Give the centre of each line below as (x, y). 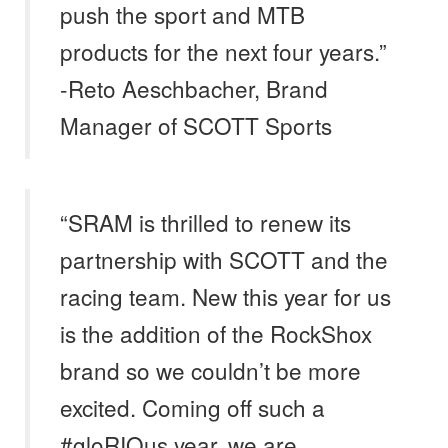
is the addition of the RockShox (216, 333)
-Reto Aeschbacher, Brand (194, 88)
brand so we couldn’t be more (210, 370)
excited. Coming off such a (192, 407)
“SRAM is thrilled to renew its (205, 222)
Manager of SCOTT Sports (196, 125)
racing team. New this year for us (225, 296)
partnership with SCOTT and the (224, 259)
